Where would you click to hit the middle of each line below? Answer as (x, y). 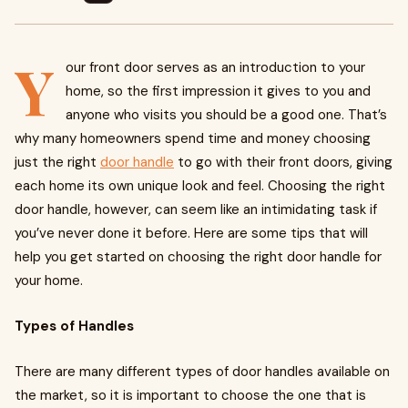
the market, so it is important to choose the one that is (190, 395)
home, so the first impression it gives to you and (218, 91)
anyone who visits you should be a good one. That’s (226, 115)
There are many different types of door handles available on (202, 372)
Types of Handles (74, 326)
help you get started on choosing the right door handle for (198, 257)
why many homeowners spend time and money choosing (193, 138)
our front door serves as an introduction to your (215, 67)
